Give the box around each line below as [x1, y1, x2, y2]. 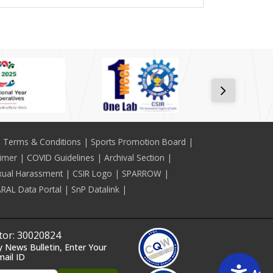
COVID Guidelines [26, 152, 94, 164]
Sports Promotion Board [91, 136, 186, 148]
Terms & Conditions [3, 136, 81, 148]
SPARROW [121, 168, 161, 180]
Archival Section [104, 152, 165, 164]
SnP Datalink [71, 183, 119, 196]
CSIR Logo [72, 168, 112, 180]
